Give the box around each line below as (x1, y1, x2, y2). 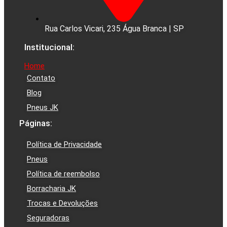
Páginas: (19, 118, 52, 128)
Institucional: (24, 42, 74, 52)
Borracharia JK (27, 183, 76, 193)
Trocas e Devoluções (27, 198, 98, 208)
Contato (27, 73, 55, 83)
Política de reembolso (27, 169, 100, 178)
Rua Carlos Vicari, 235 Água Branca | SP (45, 23, 184, 33)
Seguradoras (27, 213, 69, 222)
